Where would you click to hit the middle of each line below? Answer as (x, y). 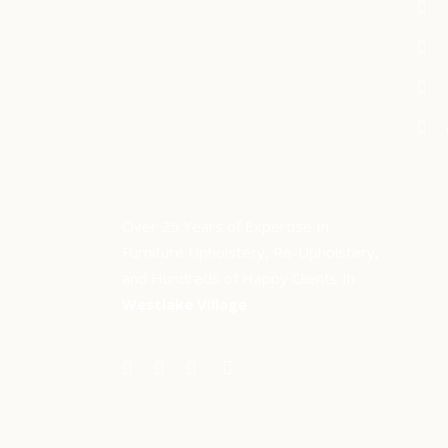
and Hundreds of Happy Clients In (238, 278)
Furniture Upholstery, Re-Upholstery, (250, 252)
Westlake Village (184, 304)
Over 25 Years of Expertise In (225, 226)
